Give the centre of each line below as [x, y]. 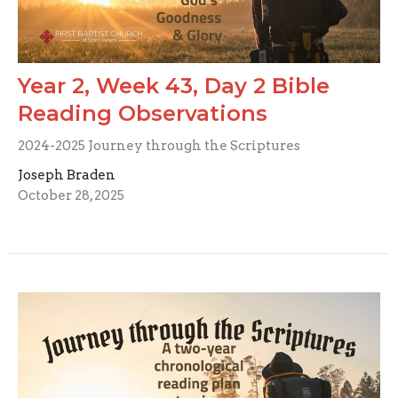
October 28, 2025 [71, 195]
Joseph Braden [67, 175]
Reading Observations [143, 113]
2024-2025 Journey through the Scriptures [159, 145]
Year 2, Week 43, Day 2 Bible [174, 85]
